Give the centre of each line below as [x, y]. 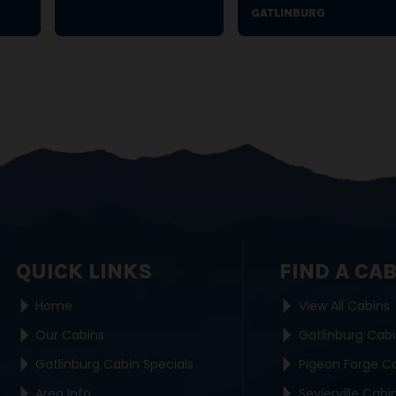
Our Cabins [70, 335]
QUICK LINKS [84, 271]
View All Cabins [344, 306]
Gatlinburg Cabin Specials [115, 364]
